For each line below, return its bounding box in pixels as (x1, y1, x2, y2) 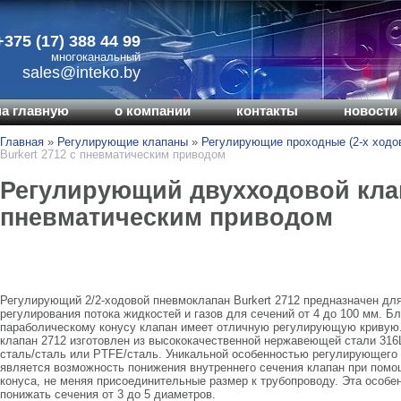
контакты (236, 104, 298, 118)
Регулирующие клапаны (57, 135, 188, 149)
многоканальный (51, 50, 141, 64)
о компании (115, 104, 191, 118)
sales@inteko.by (22, 64, 141, 81)
